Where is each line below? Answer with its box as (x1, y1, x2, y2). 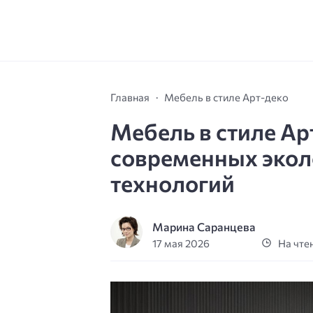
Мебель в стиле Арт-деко (164, 90, 289, 103)
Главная (110, 90, 150, 103)
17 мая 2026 (152, 237, 210, 250)
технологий (110, 168, 235, 197)
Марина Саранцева (152, 220, 256, 234)
